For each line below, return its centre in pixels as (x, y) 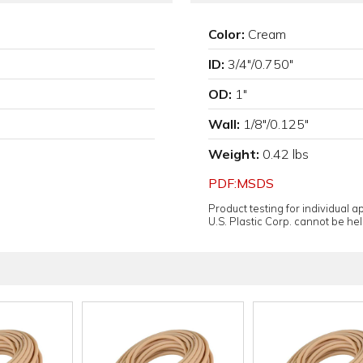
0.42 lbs (286, 154)
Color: (226, 34)
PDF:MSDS (241, 184)
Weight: (234, 154)
